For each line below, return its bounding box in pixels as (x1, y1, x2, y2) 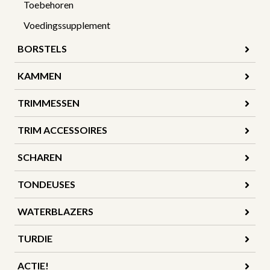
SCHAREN (17, 151, 62, 163)
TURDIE (17, 232, 52, 244)
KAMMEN (17, 69, 61, 81)
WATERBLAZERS (17, 205, 93, 217)
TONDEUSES (17, 178, 75, 190)
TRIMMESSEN (17, 96, 80, 108)
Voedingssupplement (24, 19, 110, 31)
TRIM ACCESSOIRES (17, 124, 107, 136)
